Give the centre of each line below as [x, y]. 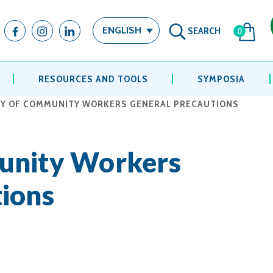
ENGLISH [122, 30]
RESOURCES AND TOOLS [93, 79]
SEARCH [204, 30]
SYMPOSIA [222, 79]
